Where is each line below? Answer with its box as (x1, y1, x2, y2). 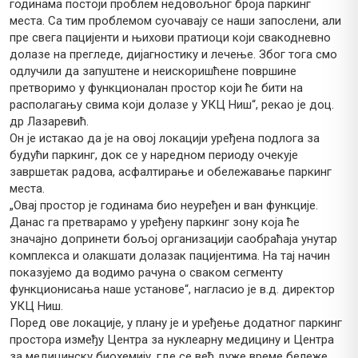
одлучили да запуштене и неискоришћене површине (10, 64, 296, 79)
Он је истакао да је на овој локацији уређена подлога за (10, 131, 320, 146)
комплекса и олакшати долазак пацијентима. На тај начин (10, 249, 330, 264)
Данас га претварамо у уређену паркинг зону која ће (10, 215, 300, 230)
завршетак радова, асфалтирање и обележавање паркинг (10, 165, 332, 180)
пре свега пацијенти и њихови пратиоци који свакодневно (10, 30, 331, 46)
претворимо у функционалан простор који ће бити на (10, 81, 303, 96)
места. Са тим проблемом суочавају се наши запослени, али (10, 14, 341, 29)
